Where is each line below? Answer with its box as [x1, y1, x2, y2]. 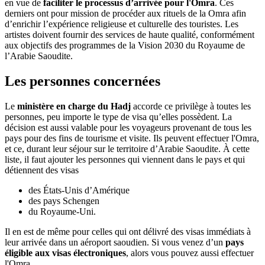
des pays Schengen [28, 196, 99, 206]
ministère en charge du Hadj [17, 101, 131, 112]
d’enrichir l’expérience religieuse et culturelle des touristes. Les [5, 19, 238, 30]
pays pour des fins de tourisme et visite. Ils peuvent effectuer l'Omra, [5, 133, 259, 144]
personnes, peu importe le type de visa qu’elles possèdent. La [5, 112, 232, 122]
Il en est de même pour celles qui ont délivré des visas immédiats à [5, 227, 251, 237]
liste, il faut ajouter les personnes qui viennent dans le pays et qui [5, 154, 245, 165]
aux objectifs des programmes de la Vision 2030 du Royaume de [5, 40, 245, 51]
